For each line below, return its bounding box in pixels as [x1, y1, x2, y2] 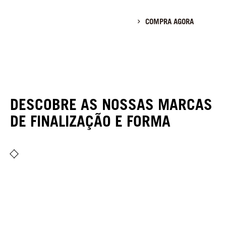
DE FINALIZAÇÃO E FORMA [10, 111, 171, 130]
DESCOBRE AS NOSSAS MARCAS [10, 95, 212, 114]
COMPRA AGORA [145, 17, 194, 26]
